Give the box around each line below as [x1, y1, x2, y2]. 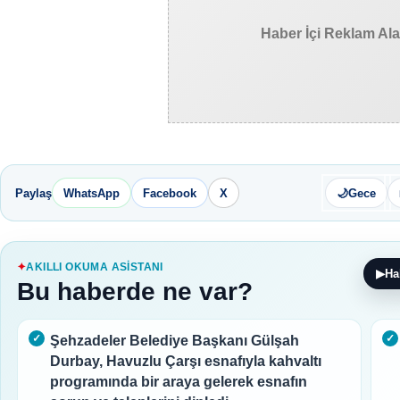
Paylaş [15, 186, 52, 200]
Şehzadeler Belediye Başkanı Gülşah [50, 333, 299, 349]
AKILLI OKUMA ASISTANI [26, 261, 163, 274]
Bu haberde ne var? [17, 278, 253, 306]
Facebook [143, 186, 196, 200]
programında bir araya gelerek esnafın [50, 374, 307, 390]
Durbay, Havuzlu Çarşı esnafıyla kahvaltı [50, 354, 321, 370]
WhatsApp [63, 186, 120, 200]
